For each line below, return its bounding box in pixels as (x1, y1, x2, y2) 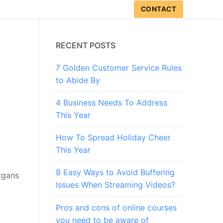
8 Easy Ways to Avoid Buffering (56, 167, 175, 178)
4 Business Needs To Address (56, 98, 167, 108)
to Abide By (56, 75, 100, 85)
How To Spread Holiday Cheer (56, 132, 171, 143)
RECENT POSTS (56, 40, 115, 50)
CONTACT (140, 5, 177, 13)
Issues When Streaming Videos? (56, 180, 175, 190)
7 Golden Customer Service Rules (56, 62, 182, 73)
